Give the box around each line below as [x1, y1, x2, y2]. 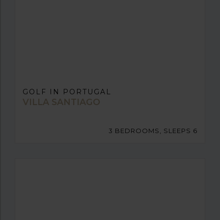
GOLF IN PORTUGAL [23, 87, 111, 96]
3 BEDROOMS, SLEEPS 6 [109, 126, 197, 135]
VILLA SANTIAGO [23, 96, 100, 107]
